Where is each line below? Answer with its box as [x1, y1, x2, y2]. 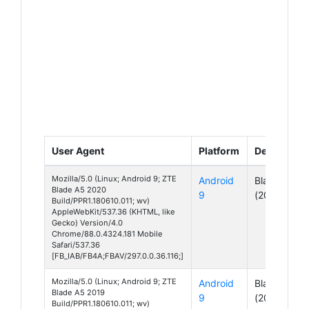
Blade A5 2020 [52, 184, 106, 195]
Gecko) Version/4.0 [52, 217, 123, 228]
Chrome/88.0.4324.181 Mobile [52, 228, 163, 239]
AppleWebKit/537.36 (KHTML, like [52, 206, 175, 217]
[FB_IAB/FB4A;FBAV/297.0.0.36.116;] [52, 250, 183, 261]
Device [255, 144, 286, 157]
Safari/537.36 [52, 239, 100, 250]
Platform [199, 144, 239, 157]
